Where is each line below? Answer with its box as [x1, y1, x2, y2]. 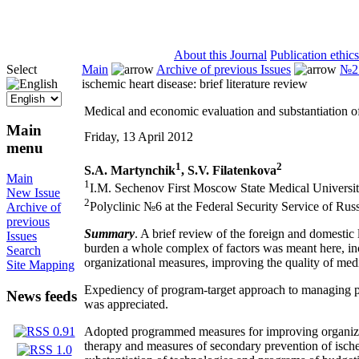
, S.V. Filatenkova [181, 163, 276, 178]
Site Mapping [6, 258, 75, 272]
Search [6, 244, 41, 258]
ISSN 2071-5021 [38, 34, 126, 47]
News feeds [6, 288, 77, 305]
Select [6, 63, 37, 76]
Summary [84, 226, 135, 240]
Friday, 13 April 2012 [84, 130, 193, 143]
